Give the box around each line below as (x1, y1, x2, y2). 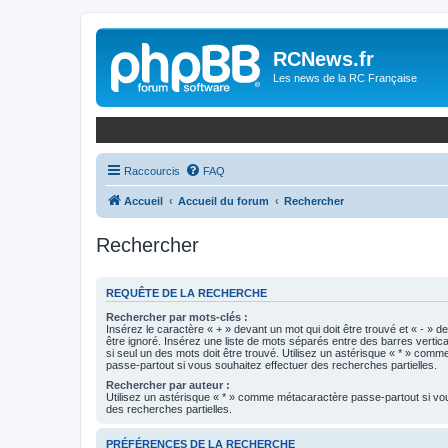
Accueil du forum (178, 194, 269, 207)
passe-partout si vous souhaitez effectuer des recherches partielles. (106, 359, 437, 371)
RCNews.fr (273, 48, 374, 70)
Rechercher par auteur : (106, 379, 230, 391)
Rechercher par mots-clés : (106, 311, 248, 323)
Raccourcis (124, 164, 180, 177)
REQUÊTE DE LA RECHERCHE (106, 286, 267, 299)
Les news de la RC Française (273, 72, 417, 84)
